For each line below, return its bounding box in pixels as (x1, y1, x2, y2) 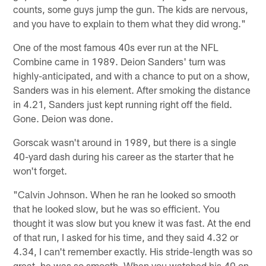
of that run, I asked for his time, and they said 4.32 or (13, 231, 239, 243)
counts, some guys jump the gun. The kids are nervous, (13, 3, 249, 15)
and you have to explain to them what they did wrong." (13, 17, 246, 30)
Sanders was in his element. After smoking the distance (13, 84, 251, 96)
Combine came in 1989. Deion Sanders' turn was (13, 55, 226, 68)
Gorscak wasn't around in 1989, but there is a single (13, 136, 237, 148)
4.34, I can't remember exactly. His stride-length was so (13, 245, 253, 258)
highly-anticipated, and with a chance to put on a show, (13, 69, 251, 82)
